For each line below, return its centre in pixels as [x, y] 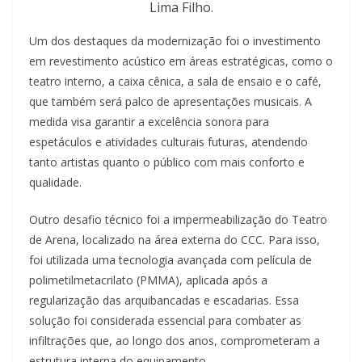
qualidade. [55, 182]
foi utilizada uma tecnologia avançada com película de [170, 259]
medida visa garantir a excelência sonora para [149, 121]
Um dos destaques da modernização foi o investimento [175, 40]
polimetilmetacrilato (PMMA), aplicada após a [148, 280]
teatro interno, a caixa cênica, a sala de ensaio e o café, [175, 81]
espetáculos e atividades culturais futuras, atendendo [168, 141]
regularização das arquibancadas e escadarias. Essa [164, 300]
